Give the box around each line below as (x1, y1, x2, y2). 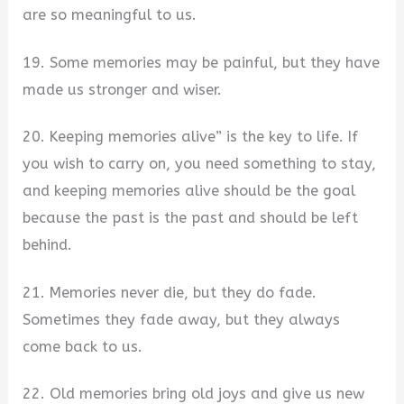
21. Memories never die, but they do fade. (23, 283, 317, 301)
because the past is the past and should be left (23, 209, 359, 227)
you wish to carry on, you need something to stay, (23, 155, 377, 173)
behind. (23, 236, 73, 254)
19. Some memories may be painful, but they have (23, 53, 381, 71)
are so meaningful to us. (23, 5, 197, 23)
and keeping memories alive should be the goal (23, 182, 356, 200)
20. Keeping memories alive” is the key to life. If (23, 128, 359, 146)
